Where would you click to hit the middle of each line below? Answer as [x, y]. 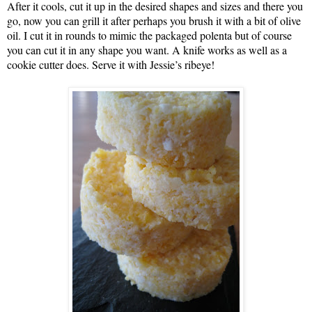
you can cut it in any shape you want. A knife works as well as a [147, 49]
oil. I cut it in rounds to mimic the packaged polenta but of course [149, 35]
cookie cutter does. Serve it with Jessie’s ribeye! [111, 64]
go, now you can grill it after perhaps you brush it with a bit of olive [154, 20]
